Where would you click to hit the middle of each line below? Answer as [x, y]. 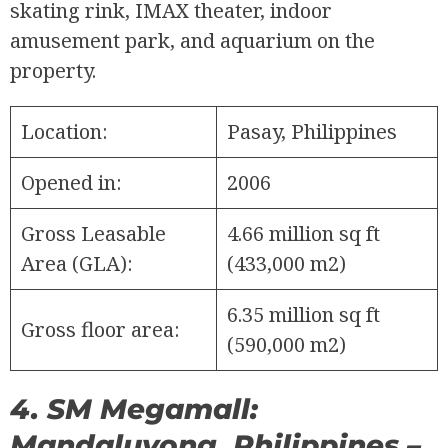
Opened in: [71, 183]
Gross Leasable [93, 234]
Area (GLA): [77, 264]
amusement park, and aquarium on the [192, 41]
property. [53, 71]
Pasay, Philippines [312, 132]
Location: [64, 132]
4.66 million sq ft [303, 234]
